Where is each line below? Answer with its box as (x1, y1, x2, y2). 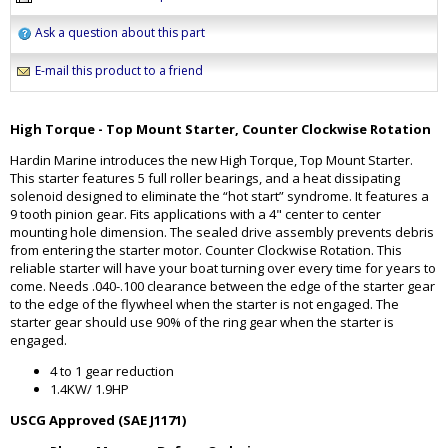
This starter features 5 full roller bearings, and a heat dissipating (10, 169, 400, 188)
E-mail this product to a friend (35, 62, 203, 80)
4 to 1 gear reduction (50, 362, 174, 381)
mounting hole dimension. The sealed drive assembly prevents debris (10, 223, 434, 242)
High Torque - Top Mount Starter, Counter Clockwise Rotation (10, 120, 431, 139)
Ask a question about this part (35, 24, 205, 42)
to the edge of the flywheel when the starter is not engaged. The (10, 295, 399, 314)
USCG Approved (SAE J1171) (10, 411, 186, 430)
